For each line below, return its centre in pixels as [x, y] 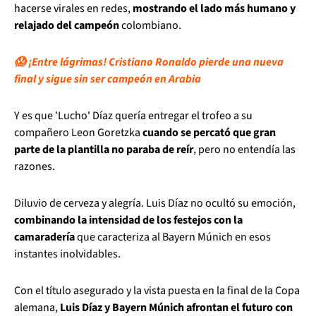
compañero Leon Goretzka [78, 133]
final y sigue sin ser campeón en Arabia [108, 79]
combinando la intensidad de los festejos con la [128, 220]
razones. [35, 167]
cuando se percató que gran [209, 133]
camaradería [44, 237]
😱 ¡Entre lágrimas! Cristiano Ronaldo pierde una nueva [149, 62]
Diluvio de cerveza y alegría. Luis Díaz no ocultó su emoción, [155, 203]
